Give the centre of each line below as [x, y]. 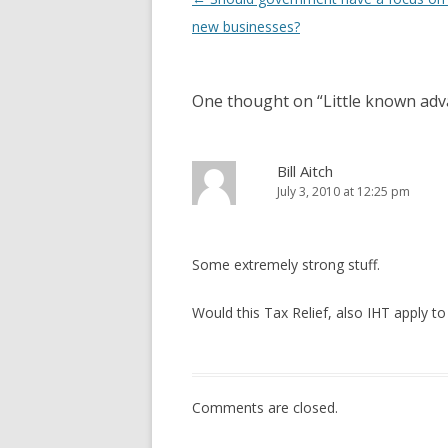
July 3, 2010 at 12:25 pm [343, 192]
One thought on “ [257, 101]
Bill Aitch [305, 171]
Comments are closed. [265, 408]
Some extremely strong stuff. [286, 265]
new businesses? [246, 27]
